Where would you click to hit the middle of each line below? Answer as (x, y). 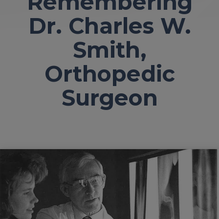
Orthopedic (109, 74)
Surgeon (109, 98)
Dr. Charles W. (109, 26)
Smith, (109, 50)
